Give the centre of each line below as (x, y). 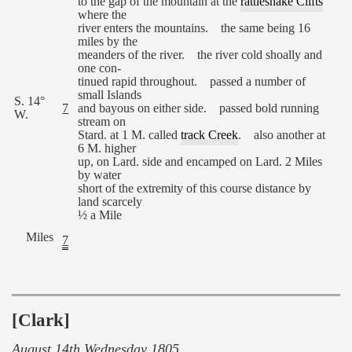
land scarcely (110, 202)
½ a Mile (100, 215)
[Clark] (41, 320)
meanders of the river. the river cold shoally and (200, 55)
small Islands (110, 95)
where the (103, 15)
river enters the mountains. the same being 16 (194, 28)
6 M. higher (107, 148)
